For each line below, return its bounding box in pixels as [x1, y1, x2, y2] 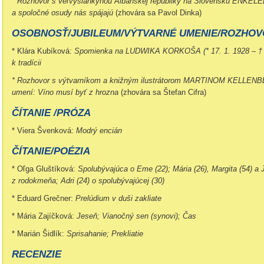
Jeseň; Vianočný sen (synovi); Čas [74, 212, 196, 220]
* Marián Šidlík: [12, 229, 67, 238]
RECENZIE [12, 249, 61, 260]
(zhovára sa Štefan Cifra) [121, 88, 206, 97]
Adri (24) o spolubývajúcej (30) [61, 176, 164, 185]
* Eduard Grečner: [12, 194, 75, 203]
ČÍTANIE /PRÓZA [12, 107, 91, 118]
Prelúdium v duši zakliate [75, 194, 161, 203]
